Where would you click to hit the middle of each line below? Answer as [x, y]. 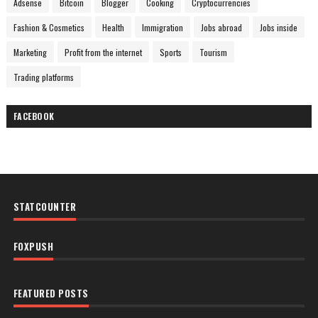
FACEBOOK [34, 116]
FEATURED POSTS [51, 293]
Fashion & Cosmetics [49, 27]
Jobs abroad [221, 27]
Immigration [162, 27]
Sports [170, 52]
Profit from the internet [103, 52]
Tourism [213, 52]
